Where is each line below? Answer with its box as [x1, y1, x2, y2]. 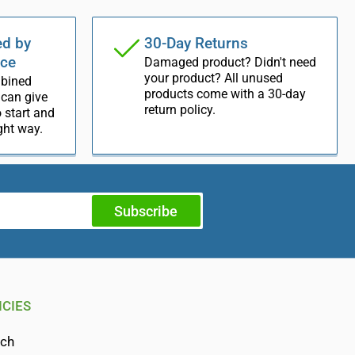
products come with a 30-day [144, 86, 306, 101]
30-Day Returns [144, 33, 248, 52]
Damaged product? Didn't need [144, 54, 316, 70]
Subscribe [114, 202, 178, 219]
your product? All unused [144, 70, 283, 86]
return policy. [144, 101, 216, 117]
